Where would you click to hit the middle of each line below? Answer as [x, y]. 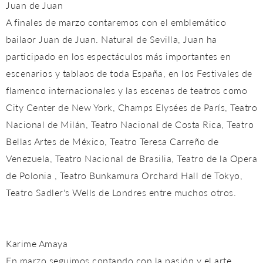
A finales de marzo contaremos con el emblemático [116, 22]
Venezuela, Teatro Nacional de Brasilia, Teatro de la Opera [131, 159]
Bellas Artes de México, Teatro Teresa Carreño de [112, 141]
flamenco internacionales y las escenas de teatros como [127, 90]
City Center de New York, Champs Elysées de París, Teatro [131, 107]
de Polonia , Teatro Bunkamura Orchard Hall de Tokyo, [124, 176]
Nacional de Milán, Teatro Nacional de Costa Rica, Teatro [130, 124]
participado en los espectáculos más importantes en [118, 56]
